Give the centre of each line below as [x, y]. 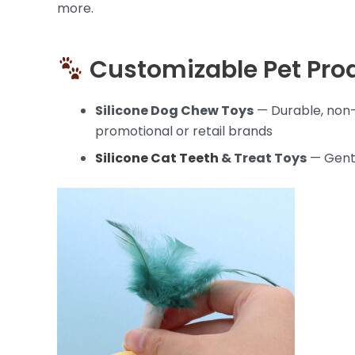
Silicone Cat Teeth [157, 158]
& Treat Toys [263, 158]
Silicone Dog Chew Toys [174, 111]
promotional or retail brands [184, 132]
